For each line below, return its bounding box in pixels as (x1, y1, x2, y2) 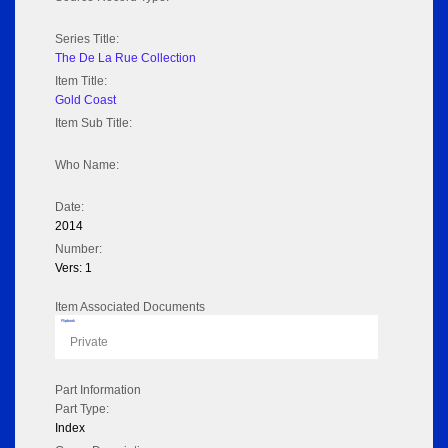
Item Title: (55, 74, 107, 89)
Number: (55, 242, 102, 257)
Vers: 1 (55, 261, 92, 276)
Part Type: (55, 402, 109, 417)
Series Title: (55, 32, 119, 47)
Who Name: (55, 158, 119, 173)
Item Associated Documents (55, 300, 205, 315)
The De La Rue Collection (55, 51, 196, 66)
